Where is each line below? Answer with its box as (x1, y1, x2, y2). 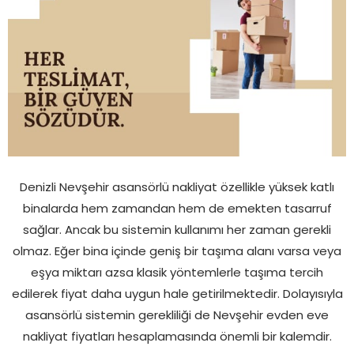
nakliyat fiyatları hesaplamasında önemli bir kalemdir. (22, 327, 332, 345)
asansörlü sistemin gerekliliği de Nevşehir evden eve (25, 306, 329, 323)
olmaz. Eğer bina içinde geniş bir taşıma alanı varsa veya (13, 242, 341, 259)
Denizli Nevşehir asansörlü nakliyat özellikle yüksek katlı (20, 178, 334, 195)
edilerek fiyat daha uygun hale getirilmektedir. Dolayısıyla (11, 284, 343, 302)
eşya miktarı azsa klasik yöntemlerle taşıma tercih (31, 263, 323, 281)
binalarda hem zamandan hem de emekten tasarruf (22, 199, 332, 217)
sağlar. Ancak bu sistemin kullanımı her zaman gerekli (23, 220, 331, 238)
